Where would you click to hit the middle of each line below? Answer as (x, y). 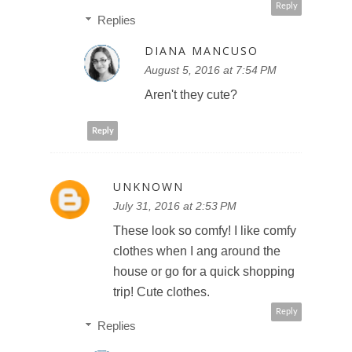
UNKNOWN (148, 187)
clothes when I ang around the (197, 251)
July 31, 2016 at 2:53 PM (175, 206)
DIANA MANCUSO (202, 51)
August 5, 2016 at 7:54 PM (211, 70)
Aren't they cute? (191, 95)
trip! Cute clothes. (161, 292)
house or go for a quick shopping (204, 272)
